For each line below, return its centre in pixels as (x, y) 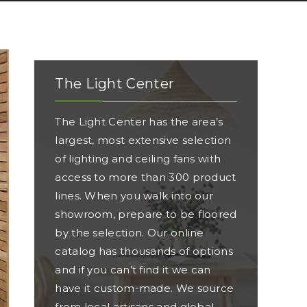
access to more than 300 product (146, 177)
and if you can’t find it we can (133, 270)
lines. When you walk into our (134, 196)
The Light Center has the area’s (139, 122)
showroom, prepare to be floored (146, 214)
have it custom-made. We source (145, 288)
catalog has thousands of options (144, 251)
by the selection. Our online (130, 233)
